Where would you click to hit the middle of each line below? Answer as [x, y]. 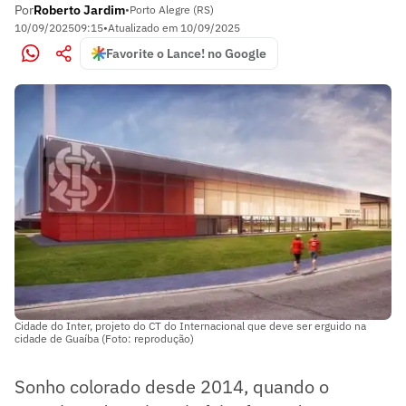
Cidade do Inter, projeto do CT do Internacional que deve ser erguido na [190, 325]
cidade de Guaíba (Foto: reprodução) [104, 338]
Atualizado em [144, 28]
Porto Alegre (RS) [172, 10]
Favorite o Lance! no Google [186, 53]
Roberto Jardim [79, 10]
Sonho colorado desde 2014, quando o [172, 386]
